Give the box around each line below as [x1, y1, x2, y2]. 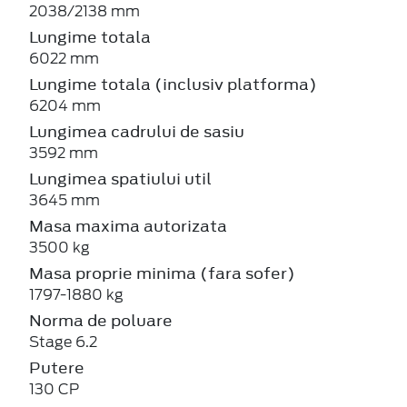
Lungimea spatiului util [29, 167, 212, 190]
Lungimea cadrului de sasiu [29, 120, 244, 143]
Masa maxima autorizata [29, 214, 227, 237]
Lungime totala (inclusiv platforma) [29, 73, 317, 95]
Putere [29, 356, 84, 379]
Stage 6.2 [29, 333, 97, 351]
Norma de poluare [29, 309, 173, 332]
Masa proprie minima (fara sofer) [29, 262, 295, 284]
